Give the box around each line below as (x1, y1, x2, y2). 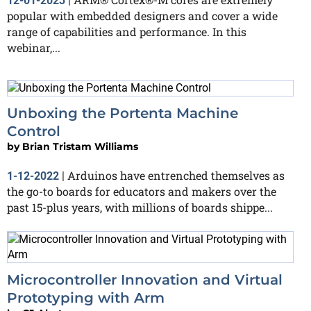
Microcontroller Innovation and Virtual (7, 271, 283, 289)
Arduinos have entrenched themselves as (67, 168, 285, 183)
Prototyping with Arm (7, 289, 165, 307)
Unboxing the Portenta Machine (7, 105, 238, 122)
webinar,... (7, 40, 60, 55)
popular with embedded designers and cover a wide (7, 8, 278, 23)
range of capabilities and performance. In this (7, 24, 246, 39)
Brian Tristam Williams (22, 140, 138, 153)
